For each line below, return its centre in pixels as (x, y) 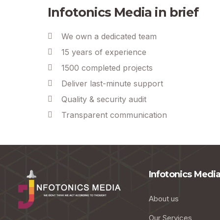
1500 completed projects (107, 68)
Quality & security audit (104, 99)
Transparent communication (114, 115)
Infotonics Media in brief (123, 12)
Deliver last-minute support (112, 83)
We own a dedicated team (109, 36)
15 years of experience (104, 52)
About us (164, 199)
